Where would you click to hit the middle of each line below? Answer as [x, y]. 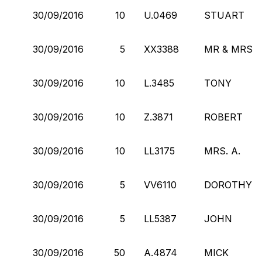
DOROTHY [228, 185]
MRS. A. [222, 151]
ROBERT [223, 117]
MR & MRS [228, 49]
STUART [224, 15]
